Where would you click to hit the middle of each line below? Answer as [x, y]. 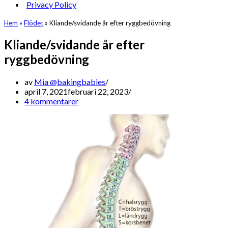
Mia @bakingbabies [70, 81]
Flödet [34, 23]
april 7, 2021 [46, 91]
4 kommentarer [51, 101]
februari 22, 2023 [98, 91]
